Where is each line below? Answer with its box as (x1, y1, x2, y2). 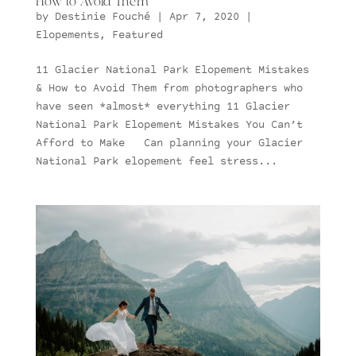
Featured (111, 29, 163, 41)
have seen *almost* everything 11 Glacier (35, 101, 290, 113)
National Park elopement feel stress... (35, 156, 277, 168)
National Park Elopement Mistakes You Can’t (35, 119, 303, 131)
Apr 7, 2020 (168, 11, 239, 23)
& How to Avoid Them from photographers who (35, 83, 303, 95)
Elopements (35, 29, 99, 41)
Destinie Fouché (54, 11, 150, 23)
